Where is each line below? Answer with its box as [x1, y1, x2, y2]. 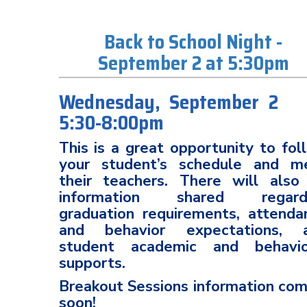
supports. [58, 253, 125, 273]
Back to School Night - [104, 27, 283, 57]
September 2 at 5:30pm [97, 48, 289, 78]
